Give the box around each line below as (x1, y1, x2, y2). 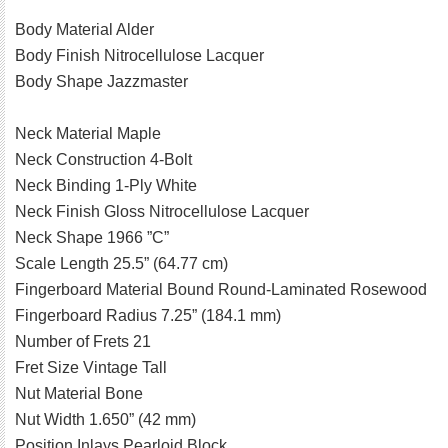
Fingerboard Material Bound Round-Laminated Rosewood (15, 281, 427, 299)
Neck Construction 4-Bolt (15, 151, 192, 169)
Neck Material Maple (15, 125, 161, 143)
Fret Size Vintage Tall (15, 359, 167, 377)
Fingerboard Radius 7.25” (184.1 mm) (15, 307, 281, 325)
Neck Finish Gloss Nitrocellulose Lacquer (15, 203, 309, 221)
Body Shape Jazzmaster (15, 73, 188, 91)
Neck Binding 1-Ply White (15, 177, 197, 195)
